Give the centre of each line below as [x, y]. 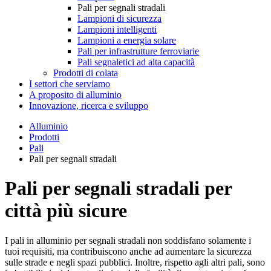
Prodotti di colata [86, 73]
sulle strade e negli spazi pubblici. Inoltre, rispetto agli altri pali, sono [135, 262]
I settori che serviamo [70, 84]
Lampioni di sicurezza [119, 18]
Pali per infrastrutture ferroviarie [138, 51]
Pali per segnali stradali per [118, 188]
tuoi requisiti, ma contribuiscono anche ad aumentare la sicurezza [128, 251]
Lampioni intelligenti [117, 29]
